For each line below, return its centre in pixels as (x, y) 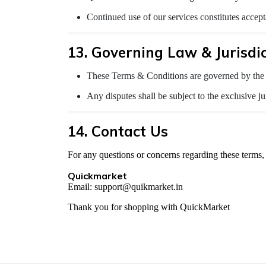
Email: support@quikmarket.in (125, 187)
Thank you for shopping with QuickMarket (149, 207)
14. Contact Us (118, 132)
